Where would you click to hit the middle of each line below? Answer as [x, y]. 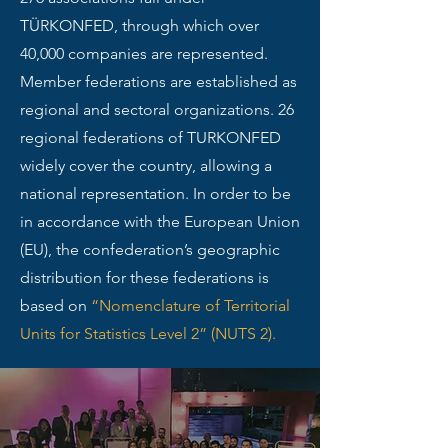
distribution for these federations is [144, 277]
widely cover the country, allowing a [146, 165]
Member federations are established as [158, 81]
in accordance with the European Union [160, 221]
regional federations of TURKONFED [150, 137]
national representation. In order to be [155, 193]
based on [55, 305]
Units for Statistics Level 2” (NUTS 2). [148, 333]
